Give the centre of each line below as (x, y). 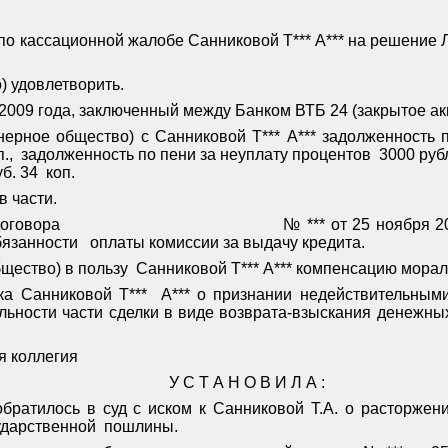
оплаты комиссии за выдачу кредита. (227, 243)
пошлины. (141, 427)
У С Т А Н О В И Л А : (247, 383)
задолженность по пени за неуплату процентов (196, 155)
